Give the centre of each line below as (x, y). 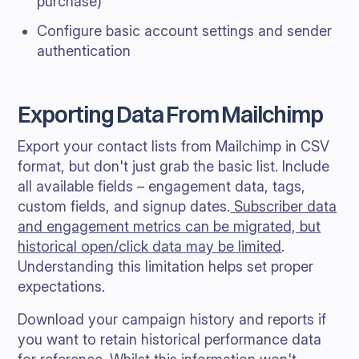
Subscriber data (284, 206)
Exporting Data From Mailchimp (170, 115)
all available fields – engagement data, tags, (162, 186)
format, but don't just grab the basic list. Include (174, 166)
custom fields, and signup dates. (124, 206)
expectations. (62, 286)
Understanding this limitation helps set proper (166, 266)
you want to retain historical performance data (170, 339)
